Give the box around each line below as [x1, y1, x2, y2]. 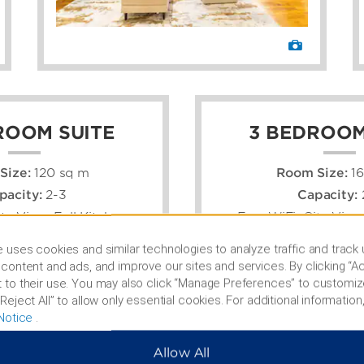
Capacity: [297, 188, 362, 203]
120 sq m [34, 166, 90, 181]
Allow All [154, 344, 210, 361]
